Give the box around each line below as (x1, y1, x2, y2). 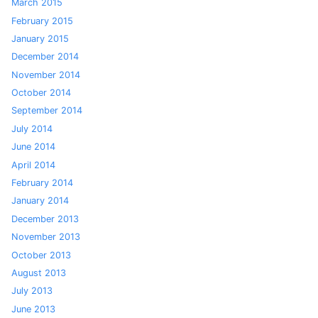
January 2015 (11, 33, 69, 44)
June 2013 (11, 303, 55, 314)
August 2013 (11, 268, 66, 278)
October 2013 (11, 249, 71, 261)
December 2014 (11, 51, 79, 62)
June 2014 (11, 141, 55, 153)
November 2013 (11, 231, 80, 243)
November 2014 (11, 69, 80, 80)
